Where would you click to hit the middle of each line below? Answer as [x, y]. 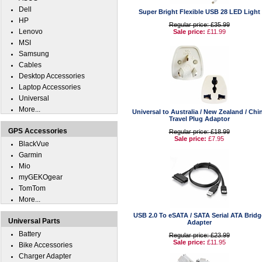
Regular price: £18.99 [199, 132]
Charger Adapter [45, 256]
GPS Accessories [38, 131]
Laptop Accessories [50, 87]
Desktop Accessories [52, 76]
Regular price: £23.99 [199, 235]
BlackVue [34, 144]
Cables [30, 65]
